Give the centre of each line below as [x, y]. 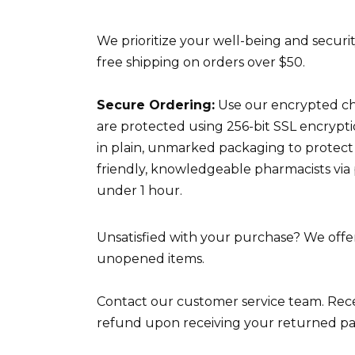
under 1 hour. [139, 190]
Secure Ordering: [156, 105]
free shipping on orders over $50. [201, 62]
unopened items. [151, 258]
